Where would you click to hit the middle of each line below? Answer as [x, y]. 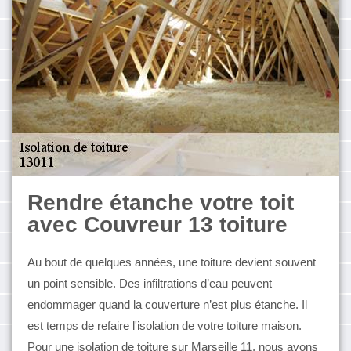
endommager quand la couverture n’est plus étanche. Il [167, 304]
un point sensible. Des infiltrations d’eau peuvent [150, 283]
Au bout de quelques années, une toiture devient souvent [172, 262]
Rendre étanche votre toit [161, 203]
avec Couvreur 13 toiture [157, 224]
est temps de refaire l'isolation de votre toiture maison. [165, 326]
